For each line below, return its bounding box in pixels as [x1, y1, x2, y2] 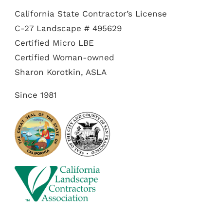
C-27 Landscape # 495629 [15, 23, 122, 33]
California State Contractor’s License [15, 8, 167, 18]
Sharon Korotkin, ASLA [15, 67, 107, 77]
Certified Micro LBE [15, 37, 94, 48]
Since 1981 [15, 90, 57, 100]
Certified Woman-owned [15, 52, 114, 62]
